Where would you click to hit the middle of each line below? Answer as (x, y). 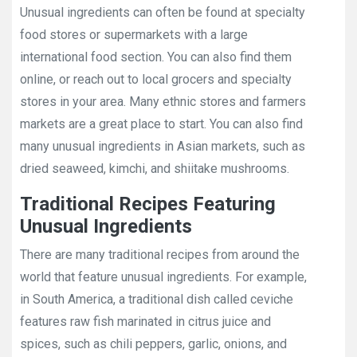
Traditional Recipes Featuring (148, 204)
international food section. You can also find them (156, 57)
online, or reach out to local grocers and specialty (156, 79)
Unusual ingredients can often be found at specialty (163, 12)
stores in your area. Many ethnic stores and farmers (163, 102)
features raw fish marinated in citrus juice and (145, 322)
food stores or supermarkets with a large (134, 35)
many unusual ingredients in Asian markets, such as (163, 146)
